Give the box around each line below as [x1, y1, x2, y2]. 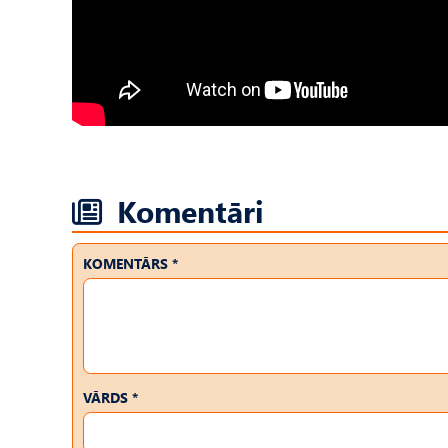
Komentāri [117, 190, 264, 231]
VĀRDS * [83, 388, 138, 407]
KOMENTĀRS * [83, 254, 178, 273]
